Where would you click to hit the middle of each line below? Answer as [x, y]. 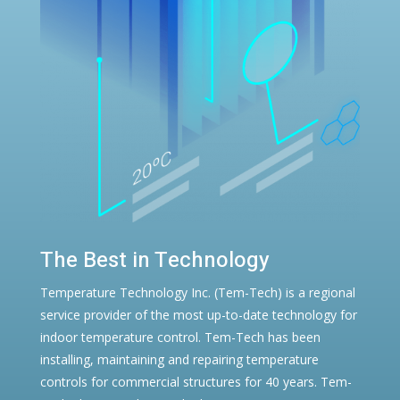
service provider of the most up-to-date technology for [198, 314]
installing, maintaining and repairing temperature [179, 359]
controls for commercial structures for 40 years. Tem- [196, 381]
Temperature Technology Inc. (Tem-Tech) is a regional [197, 292]
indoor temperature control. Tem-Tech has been [180, 337]
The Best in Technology [154, 260]
